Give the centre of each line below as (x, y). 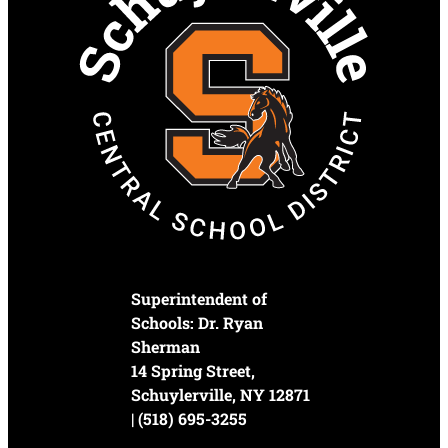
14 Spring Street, (193, 371)
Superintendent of (199, 299)
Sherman (166, 347)
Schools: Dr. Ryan (197, 323)
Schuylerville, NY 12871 (221, 395)
